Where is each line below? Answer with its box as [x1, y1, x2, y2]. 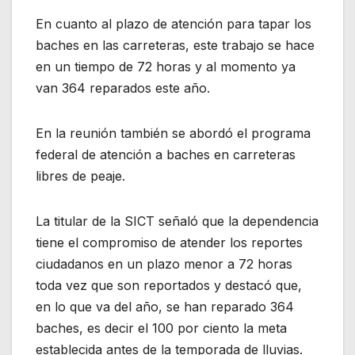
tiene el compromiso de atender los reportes [36, 234, 303, 250]
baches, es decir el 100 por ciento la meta [36, 319, 287, 336]
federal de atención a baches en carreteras [36, 146, 296, 162]
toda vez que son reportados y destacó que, [36, 277, 302, 293]
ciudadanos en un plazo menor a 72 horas [36, 255, 292, 272]
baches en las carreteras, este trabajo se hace [36, 36, 315, 53]
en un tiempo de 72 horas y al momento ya [36, 58, 296, 74]
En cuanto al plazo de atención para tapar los [36, 15, 311, 32]
